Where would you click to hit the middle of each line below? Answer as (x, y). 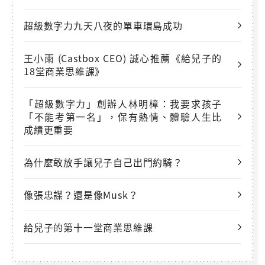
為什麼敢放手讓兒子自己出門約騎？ (103, 162)
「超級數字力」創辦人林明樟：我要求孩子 (123, 103)
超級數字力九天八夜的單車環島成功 (103, 25)
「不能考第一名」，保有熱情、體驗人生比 (123, 116)
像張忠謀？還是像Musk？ (81, 194)
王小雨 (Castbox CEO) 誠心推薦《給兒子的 (123, 58)
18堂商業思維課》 (64, 71)
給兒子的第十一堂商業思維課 (88, 227)
